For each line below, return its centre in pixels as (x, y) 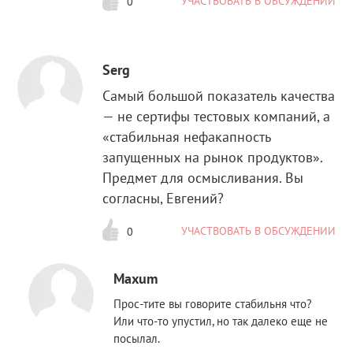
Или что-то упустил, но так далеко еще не (221, 321)
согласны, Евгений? (163, 199)
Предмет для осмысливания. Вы (203, 178)
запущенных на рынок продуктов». (213, 158)
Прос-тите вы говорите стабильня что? (213, 304)
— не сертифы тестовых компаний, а (217, 117)
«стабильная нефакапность (187, 137)
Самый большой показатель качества (219, 96)
